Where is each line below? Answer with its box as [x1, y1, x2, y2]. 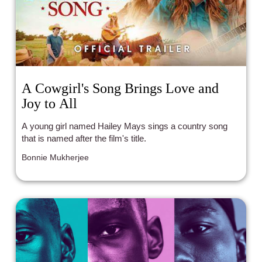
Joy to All [22, 95, 78, 111]
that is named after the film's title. [22, 133, 147, 143]
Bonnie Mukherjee [22, 152, 89, 162]
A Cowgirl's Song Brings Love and [22, 80, 219, 96]
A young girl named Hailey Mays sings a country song [22, 120, 228, 131]
